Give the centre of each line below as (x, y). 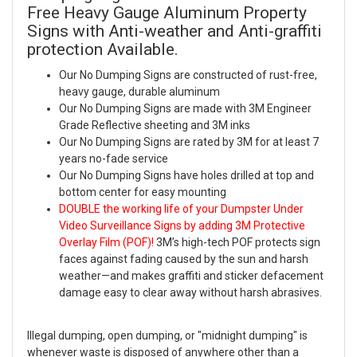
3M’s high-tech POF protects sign (237, 243)
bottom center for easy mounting (143, 192)
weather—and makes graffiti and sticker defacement (191, 276)
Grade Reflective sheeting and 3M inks (155, 126)
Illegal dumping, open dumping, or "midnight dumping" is (167, 336)
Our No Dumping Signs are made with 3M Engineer (185, 109)
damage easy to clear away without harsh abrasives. (190, 293)
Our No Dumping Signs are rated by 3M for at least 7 (189, 142)
